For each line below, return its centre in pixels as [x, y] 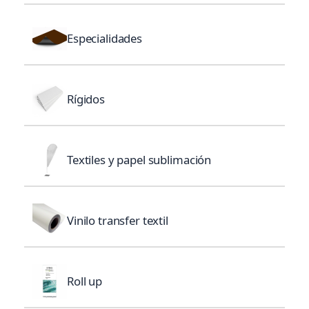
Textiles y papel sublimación [139, 160]
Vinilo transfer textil [118, 221]
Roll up [85, 281]
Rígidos [86, 99]
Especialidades [105, 39]
